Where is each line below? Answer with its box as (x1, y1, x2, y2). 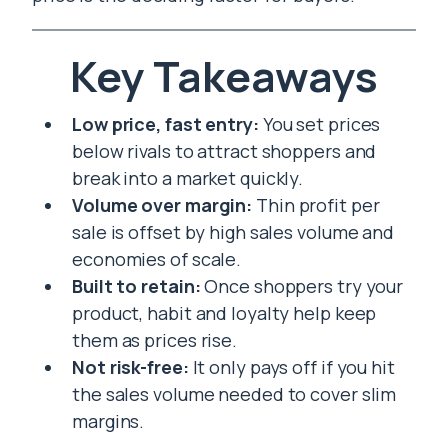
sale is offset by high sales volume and (72, 220, 395, 244)
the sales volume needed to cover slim (72, 382, 397, 406)
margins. (72, 409, 145, 433)
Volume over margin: (72, 193, 253, 217)
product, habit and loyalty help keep (72, 301, 377, 325)
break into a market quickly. (72, 166, 304, 190)
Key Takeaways (69, 47, 379, 105)
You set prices (258, 112, 381, 136)
